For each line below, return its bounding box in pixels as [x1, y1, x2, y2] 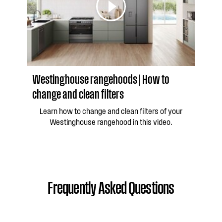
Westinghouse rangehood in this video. [50, 117, 172, 126]
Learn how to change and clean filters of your [40, 106, 182, 115]
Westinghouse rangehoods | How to [32, 70, 169, 87]
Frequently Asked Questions [48, 176, 174, 197]
